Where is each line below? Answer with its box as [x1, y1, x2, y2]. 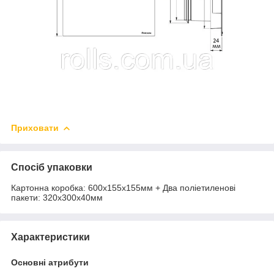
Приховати [11, 122, 59, 133]
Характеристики [11, 231, 90, 242]
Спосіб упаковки [11, 161, 92, 172]
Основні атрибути [11, 257, 89, 267]
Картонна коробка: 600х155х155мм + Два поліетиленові [11, 182, 235, 193]
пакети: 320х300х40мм [11, 192, 103, 202]
